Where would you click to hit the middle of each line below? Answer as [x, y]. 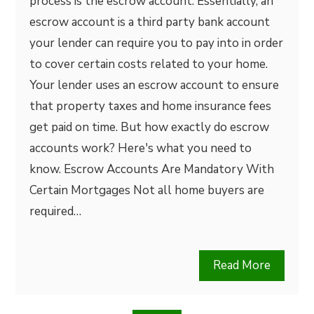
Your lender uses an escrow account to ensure [155, 85]
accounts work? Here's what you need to [141, 148]
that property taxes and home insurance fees [151, 106]
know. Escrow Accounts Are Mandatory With [152, 169]
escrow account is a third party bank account [150, 22]
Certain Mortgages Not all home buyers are [147, 190]
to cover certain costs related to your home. [149, 64]
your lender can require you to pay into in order [157, 43]
